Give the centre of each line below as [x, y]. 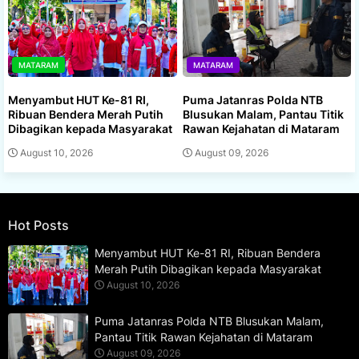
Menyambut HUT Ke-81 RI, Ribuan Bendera [208, 253]
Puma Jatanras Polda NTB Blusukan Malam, [209, 321]
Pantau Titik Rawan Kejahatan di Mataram [204, 337]
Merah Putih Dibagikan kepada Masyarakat [208, 269]
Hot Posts [38, 226]
